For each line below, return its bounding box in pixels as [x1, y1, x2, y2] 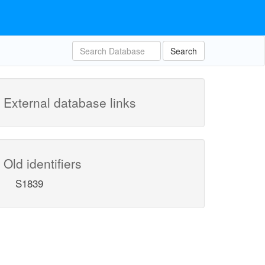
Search [170, 45, 197, 57]
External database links [4, 93, 136, 111]
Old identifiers [4, 154, 82, 172]
